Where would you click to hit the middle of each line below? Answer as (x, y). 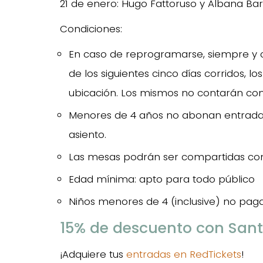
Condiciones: (91, 29)
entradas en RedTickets (182, 254)
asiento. (87, 134)
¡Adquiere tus (92, 254)
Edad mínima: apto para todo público (162, 179)
